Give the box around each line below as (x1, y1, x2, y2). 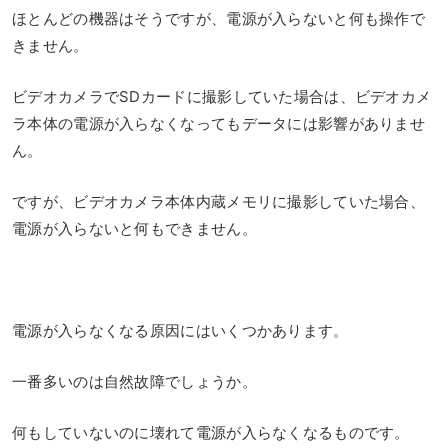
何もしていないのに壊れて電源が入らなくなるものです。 (12, 422, 410, 442)
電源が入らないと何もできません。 (12, 218, 257, 238)
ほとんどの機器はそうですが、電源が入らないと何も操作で (12, 8, 426, 28)
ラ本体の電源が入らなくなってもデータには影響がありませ (12, 113, 426, 133)
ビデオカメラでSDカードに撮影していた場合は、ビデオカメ (12, 86, 432, 106)
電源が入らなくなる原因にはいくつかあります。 (12, 320, 349, 340)
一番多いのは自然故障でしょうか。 (12, 371, 257, 391)
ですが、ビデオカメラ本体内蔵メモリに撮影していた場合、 (12, 191, 426, 211)
